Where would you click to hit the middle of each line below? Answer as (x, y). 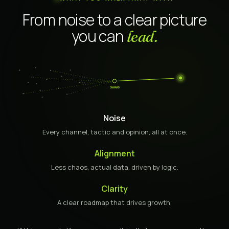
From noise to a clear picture (114, 20)
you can (99, 36)
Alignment (114, 153)
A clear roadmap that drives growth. (114, 202)
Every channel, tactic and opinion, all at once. (114, 132)
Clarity (114, 188)
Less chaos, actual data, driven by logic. (114, 167)
